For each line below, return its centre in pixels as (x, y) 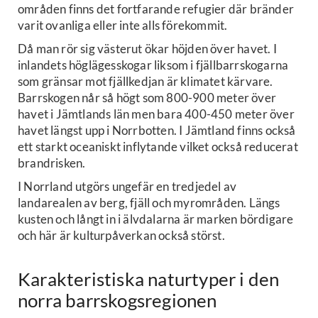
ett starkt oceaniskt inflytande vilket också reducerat (158, 146)
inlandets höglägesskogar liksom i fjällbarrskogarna (153, 65)
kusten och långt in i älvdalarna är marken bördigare (156, 219)
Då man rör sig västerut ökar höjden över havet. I (147, 48)
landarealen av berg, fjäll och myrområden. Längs (149, 202)
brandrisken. (52, 163)
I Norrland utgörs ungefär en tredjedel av (127, 186)
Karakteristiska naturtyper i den (149, 279)
